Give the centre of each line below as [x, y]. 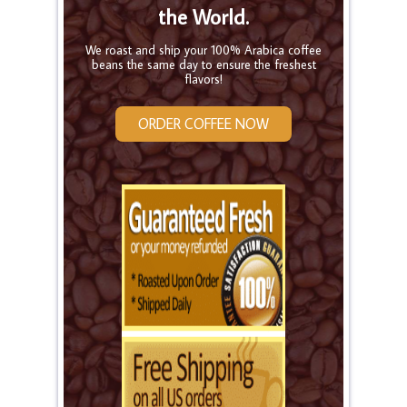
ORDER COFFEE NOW [203, 123]
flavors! [203, 79]
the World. [203, 16]
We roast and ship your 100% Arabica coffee [203, 50]
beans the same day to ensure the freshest [203, 64]
